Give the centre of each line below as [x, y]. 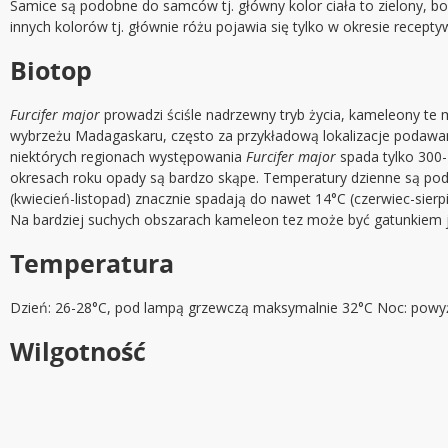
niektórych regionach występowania [128, 157]
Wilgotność [78, 351]
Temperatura [92, 263]
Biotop [51, 70]
